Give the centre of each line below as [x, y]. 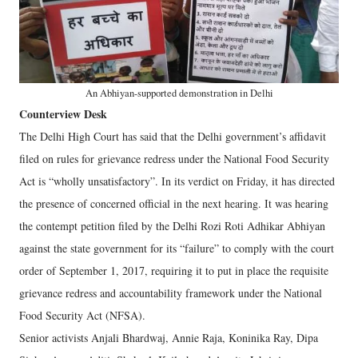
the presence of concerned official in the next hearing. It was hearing [174, 203]
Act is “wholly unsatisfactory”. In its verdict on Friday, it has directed [177, 181]
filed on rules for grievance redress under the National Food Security [174, 159]
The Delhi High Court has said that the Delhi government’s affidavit [173, 136]
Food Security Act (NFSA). [82, 315]
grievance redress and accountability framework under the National [171, 293]
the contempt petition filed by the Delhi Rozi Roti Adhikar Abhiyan [172, 226]
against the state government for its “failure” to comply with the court [177, 248]
